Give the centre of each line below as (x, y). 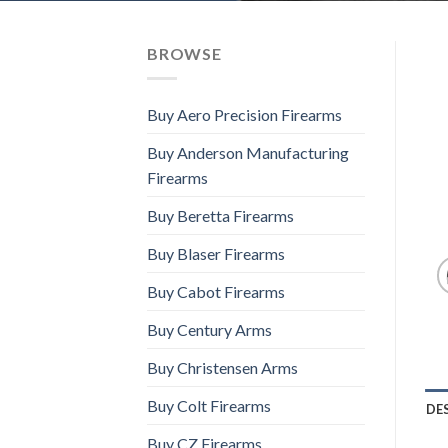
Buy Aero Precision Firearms (244, 114)
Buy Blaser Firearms (216, 253)
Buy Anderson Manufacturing (248, 152)
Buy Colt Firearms (209, 405)
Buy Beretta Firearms (220, 215)
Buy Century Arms (209, 329)
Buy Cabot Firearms (216, 291)
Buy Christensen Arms (222, 367)
